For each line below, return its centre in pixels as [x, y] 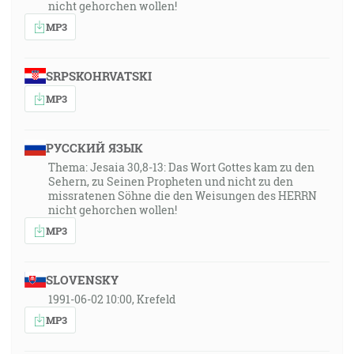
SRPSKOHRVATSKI [98, 76]
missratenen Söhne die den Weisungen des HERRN [183, 196]
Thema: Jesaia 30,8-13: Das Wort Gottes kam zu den [181, 167]
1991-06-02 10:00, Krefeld [112, 299]
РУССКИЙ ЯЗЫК [94, 148]
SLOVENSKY [82, 280]
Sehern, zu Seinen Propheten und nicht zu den [171, 181]
